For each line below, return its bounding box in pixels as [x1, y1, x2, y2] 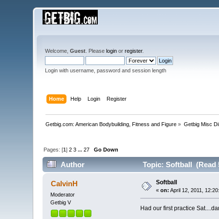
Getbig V [50, 199, 71, 206]
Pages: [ [44, 146, 64, 153]
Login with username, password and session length [45, 67, 167, 73]
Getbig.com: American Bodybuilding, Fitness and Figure [45, 121, 177, 127]
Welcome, [45, 48, 70, 54]
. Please [86, 48, 107, 54]
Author [60, 160, 85, 169]
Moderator [50, 192, 75, 198]
